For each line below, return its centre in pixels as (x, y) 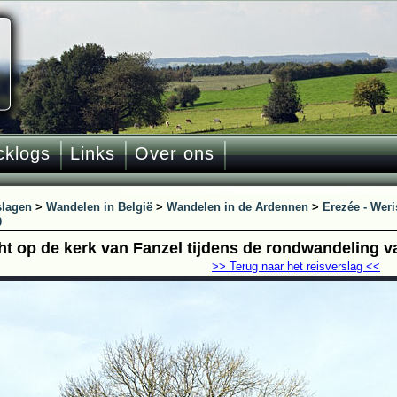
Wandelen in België (99, 207)
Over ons (175, 153)
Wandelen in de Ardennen (237, 207)
